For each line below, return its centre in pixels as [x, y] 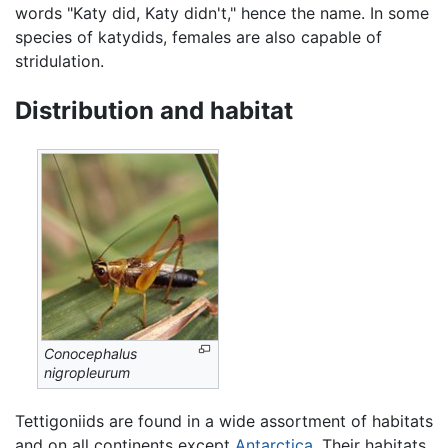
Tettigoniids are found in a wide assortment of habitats [224, 421]
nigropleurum [87, 372]
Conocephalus [91, 353]
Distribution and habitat [154, 110]
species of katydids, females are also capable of [198, 36]
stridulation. [59, 60]
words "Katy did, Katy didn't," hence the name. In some [222, 12]
